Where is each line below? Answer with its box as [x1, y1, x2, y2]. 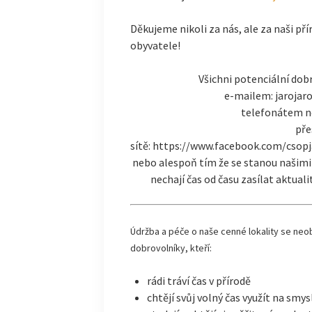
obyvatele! [130, 38, 180, 52]
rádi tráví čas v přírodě [146, 274, 251, 288]
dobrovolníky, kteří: [130, 242, 212, 254]
